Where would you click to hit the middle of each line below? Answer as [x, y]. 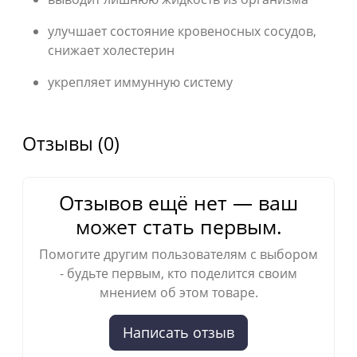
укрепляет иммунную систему [140, 82]
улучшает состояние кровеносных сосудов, [182, 31]
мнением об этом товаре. [178, 292]
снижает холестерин [111, 50]
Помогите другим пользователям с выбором [178, 254]
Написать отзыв [178, 332]
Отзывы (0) [71, 143]
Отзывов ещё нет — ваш [178, 202]
